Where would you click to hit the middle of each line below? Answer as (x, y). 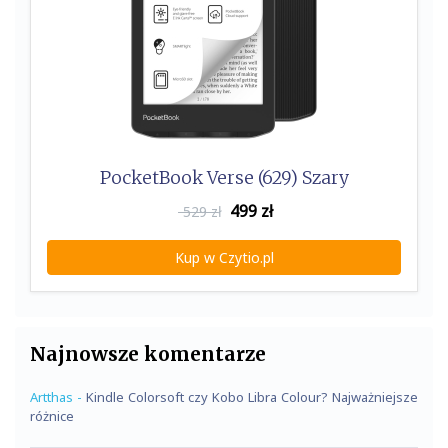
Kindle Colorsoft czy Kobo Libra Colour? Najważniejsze (252, 396)
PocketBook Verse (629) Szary (224, 177)
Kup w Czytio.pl (224, 257)
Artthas (51, 396)
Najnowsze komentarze (148, 353)
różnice (52, 415)
